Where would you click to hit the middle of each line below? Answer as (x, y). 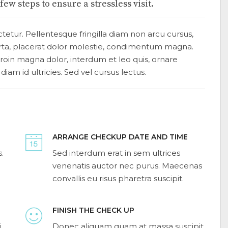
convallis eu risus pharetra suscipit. (118, 178)
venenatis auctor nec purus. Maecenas (127, 166)
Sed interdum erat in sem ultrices (116, 153)
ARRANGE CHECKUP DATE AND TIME (120, 137)
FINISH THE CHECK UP (93, 210)
